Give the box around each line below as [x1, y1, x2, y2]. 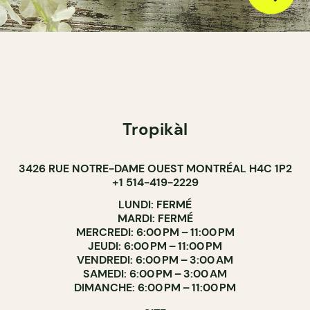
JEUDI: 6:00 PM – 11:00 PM [88, 239, 222, 253]
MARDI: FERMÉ [117, 211, 193, 226]
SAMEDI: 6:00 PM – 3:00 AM [83, 266, 227, 281]
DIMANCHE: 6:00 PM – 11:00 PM [74, 280, 236, 295]
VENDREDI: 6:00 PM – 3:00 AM [77, 253, 233, 267]
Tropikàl [122, 118, 188, 140]
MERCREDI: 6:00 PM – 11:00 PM [75, 225, 235, 239]
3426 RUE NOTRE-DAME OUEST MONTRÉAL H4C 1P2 [18, 161, 292, 176]
